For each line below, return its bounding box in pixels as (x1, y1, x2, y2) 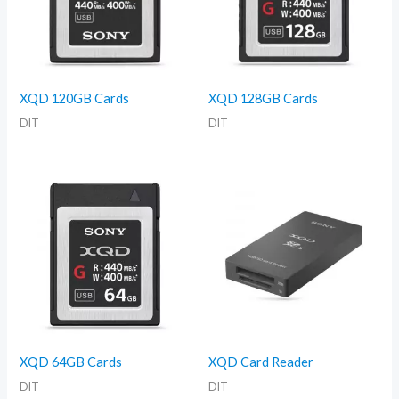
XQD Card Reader (208, 354, 313, 370)
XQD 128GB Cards (208, 90, 318, 106)
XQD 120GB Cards (20, 90, 130, 106)
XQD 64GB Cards (20, 354, 123, 370)
